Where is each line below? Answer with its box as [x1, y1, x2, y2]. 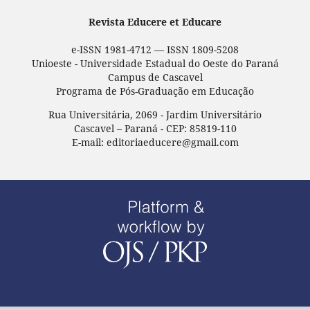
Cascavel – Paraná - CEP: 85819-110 [73, 122, 237, 136]
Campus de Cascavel [107, 71, 203, 84]
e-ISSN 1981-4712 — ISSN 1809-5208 [71, 43, 239, 57]
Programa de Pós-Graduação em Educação [56, 84, 254, 98]
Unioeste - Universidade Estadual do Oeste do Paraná [31, 57, 279, 71]
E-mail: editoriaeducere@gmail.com [71, 136, 239, 149]
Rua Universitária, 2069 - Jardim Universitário [48, 108, 262, 122]
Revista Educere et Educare [89, 15, 221, 29]
